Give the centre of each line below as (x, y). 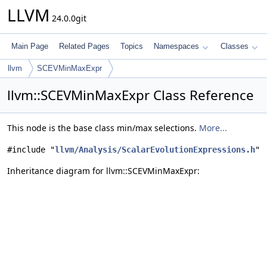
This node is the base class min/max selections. (103, 128)
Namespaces (176, 46)
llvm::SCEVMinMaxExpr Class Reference (131, 95)
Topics (132, 46)
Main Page (30, 46)
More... (213, 128)
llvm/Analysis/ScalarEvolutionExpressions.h (155, 150)
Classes (235, 46)
